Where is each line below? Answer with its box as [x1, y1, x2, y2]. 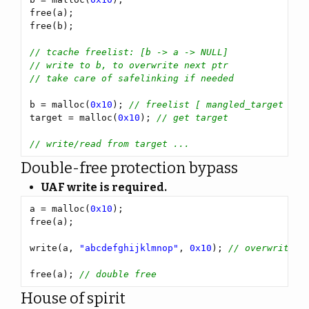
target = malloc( [30, 112, 118, 123]
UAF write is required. [41, 181, 167, 194]
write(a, [30, 243, 79, 253]
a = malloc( [30, 203, 90, 214]
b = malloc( [30, 99, 90, 110]
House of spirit [21, 289, 126, 308]
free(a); [30, 269, 79, 279]
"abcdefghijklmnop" [79, 243, 179, 253]
